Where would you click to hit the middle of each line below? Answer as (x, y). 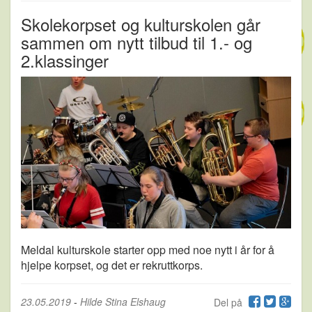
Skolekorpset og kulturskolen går (141, 24)
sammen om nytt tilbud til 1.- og (136, 42)
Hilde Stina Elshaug (123, 301)
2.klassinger (65, 60)
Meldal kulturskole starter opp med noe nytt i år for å (148, 249)
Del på (229, 302)
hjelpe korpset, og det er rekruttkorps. (112, 265)
